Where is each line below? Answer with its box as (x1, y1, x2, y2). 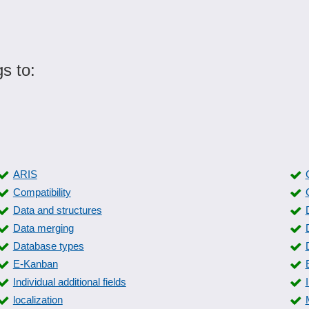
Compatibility (12, 186, 71, 198)
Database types (12, 240, 84, 252)
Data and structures (12, 204, 102, 216)
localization (12, 294, 63, 306)
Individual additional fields (12, 276, 126, 288)
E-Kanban (12, 258, 58, 270)
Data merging (12, 222, 74, 234)
